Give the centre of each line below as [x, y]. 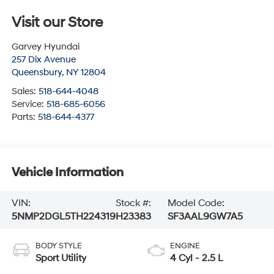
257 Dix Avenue [43, 59]
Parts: [24, 117]
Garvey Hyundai [45, 46]
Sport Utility [61, 258]
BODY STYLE [58, 246]
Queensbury [36, 72]
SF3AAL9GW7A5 [205, 217]
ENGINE [185, 246]
